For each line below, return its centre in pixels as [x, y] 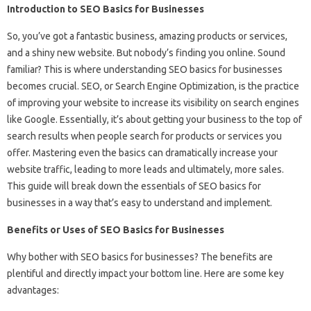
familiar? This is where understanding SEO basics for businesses [145, 69]
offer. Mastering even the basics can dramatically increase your [142, 153]
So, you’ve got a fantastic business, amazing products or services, [147, 36]
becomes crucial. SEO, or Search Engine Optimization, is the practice [153, 86]
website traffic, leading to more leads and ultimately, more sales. [145, 169]
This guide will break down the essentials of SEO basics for [134, 186]
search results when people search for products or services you [144, 136]
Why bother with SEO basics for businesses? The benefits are [140, 257]
